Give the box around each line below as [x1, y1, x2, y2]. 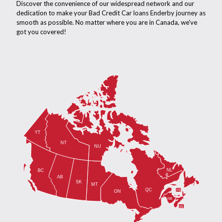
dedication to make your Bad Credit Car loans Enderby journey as [16, 9, 206, 17]
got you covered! [16, 28, 66, 36]
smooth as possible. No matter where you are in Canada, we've [16, 18, 197, 27]
